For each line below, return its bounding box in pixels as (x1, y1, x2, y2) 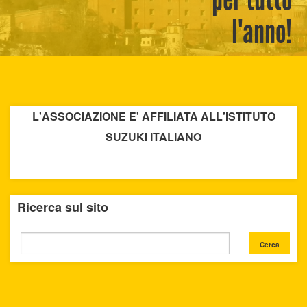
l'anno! (231, 12, 292, 52)
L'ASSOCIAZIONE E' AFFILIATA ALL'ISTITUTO (32, 108, 275, 124)
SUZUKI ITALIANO (106, 129, 201, 145)
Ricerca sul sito (17, 198, 108, 216)
